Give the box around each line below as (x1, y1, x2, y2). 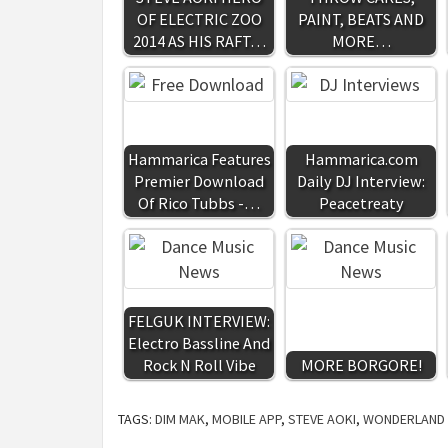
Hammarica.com (304, 149, 418, 169)
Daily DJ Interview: (297, 171, 425, 191)
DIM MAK (155, 410, 205, 428)
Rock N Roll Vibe (142, 355, 256, 375)
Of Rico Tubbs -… (138, 193, 260, 213)
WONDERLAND (363, 410, 445, 428)
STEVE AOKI (288, 410, 356, 428)
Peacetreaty (318, 193, 404, 213)
